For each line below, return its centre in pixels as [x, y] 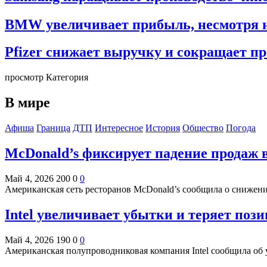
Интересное [119, 128]
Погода [241, 128]
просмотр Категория [46, 77]
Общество [203, 128]
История [163, 128]
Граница [53, 128]
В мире [27, 103]
